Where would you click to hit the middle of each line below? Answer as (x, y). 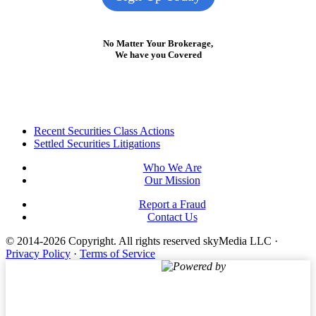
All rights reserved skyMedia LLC (195, 241)
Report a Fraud (172, 204)
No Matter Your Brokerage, (158, 43)
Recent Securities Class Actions (104, 130)
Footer (29, 133)
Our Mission (172, 180)
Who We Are (172, 167)
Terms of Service (117, 253)
